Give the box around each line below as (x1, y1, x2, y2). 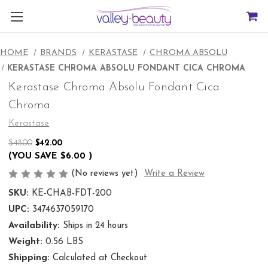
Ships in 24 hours (62, 221, 128, 231)
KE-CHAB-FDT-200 (31, 189, 112, 199)
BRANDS (39, 48, 77, 57)
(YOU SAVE (8, 151, 57, 161)
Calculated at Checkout (52, 254, 147, 263)
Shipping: (8, 254, 50, 263)
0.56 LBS (45, 237, 83, 247)
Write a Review (144, 169, 205, 179)
